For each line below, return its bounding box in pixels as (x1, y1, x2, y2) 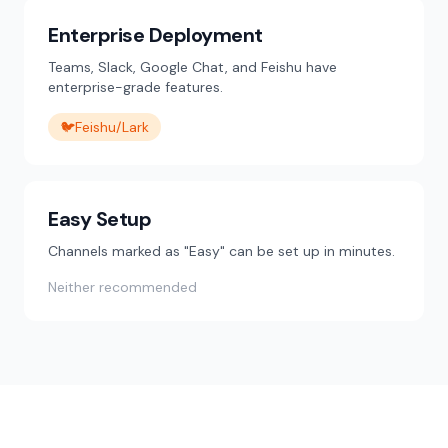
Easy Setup (48, 206, 151, 232)
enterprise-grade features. (48, 78, 223, 96)
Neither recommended (48, 278, 197, 296)
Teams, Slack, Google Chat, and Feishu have (48, 58, 337, 76)
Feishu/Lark (75, 118, 149, 136)
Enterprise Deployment (48, 22, 263, 48)
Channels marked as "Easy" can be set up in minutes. (48, 242, 395, 260)
